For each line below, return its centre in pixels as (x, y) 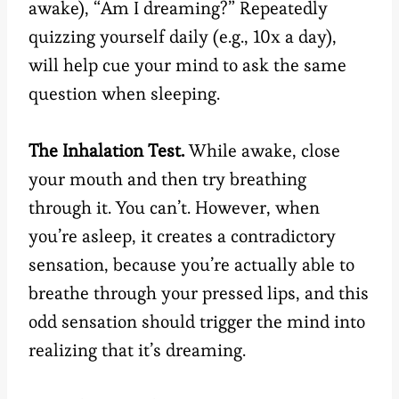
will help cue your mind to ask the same (187, 65)
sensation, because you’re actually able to (191, 265)
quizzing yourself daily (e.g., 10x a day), (183, 37)
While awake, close (262, 151)
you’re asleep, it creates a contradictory (182, 236)
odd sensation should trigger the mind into (197, 322)
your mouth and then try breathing (167, 179)
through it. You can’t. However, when (174, 208)
